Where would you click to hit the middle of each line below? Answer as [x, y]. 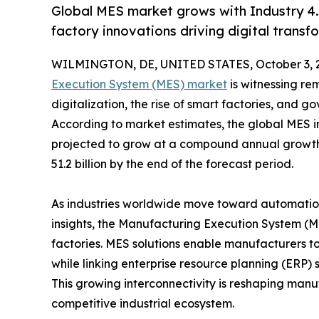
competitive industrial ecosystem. [143, 304]
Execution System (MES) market [139, 84]
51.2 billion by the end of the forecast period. [172, 164]
